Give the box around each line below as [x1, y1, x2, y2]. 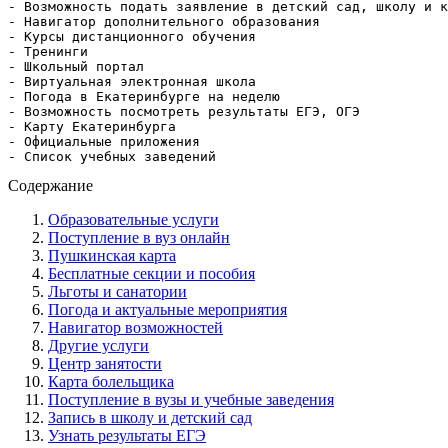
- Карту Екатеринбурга [8, 118, 176, 134]
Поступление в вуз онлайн [48, 228, 230, 246]
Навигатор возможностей [48, 318, 223, 336]
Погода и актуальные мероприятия [48, 300, 287, 318]
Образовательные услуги [48, 210, 219, 228]
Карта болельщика [48, 372, 174, 390]
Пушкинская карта [48, 246, 176, 264]
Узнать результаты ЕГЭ [48, 426, 206, 444]
